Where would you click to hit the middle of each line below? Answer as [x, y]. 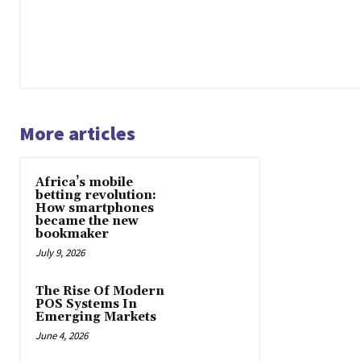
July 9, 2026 [60, 252]
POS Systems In [86, 304]
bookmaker [72, 234]
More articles [77, 133]
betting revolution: [96, 195]
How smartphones [95, 208]
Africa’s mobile [84, 182]
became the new [87, 221]
